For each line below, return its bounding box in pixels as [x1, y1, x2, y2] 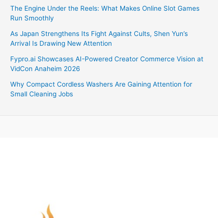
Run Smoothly [10, 14, 54, 22]
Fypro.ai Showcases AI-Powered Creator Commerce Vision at [10, 55, 204, 63]
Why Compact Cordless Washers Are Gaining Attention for [10, 80, 193, 89]
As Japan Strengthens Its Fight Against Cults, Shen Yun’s [10, 30, 188, 38]
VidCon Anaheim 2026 [10, 65, 81, 73]
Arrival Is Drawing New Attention [10, 39, 112, 48]
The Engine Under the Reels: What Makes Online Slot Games [10, 4, 200, 13]
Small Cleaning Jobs [10, 90, 73, 98]
